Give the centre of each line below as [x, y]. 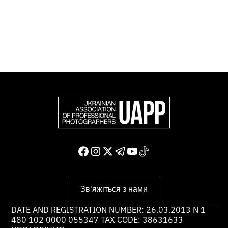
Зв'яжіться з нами [114, 189]
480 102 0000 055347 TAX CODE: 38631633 [97, 219]
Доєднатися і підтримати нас [78, 28]
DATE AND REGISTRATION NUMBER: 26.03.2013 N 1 [109, 209]
